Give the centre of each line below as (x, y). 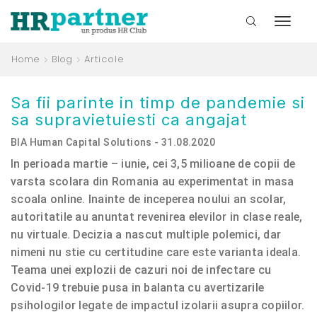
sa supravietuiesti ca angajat (129, 120)
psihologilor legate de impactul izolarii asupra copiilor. (158, 305)
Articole (104, 59)
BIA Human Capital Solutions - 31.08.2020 (113, 142)
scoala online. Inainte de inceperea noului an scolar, (149, 199)
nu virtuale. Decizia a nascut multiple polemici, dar (146, 234)
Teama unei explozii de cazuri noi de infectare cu (141, 270)
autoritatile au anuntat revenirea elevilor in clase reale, (157, 217)
